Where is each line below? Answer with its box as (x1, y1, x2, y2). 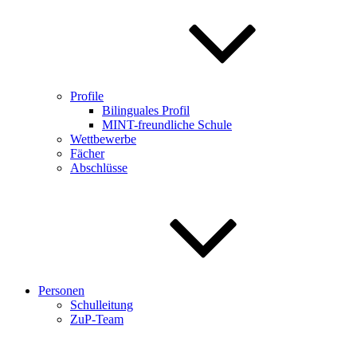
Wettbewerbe (70, 132, 136, 146)
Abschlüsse (70, 161, 127, 175)
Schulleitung (70, 298, 133, 312)
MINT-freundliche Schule (102, 118, 232, 131)
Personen (38, 284, 84, 297)
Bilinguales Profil (102, 104, 190, 117)
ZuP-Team (70, 312, 124, 326)
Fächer (70, 147, 104, 160)
